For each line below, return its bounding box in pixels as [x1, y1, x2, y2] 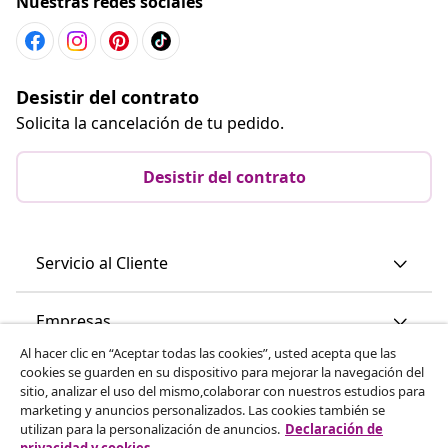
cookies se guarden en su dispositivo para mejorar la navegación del [20, 363, 424, 381]
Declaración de [285, 420, 383, 438]
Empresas [36, 309, 111, 332]
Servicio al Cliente [36, 251, 168, 274]
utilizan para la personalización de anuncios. [20, 420, 280, 438]
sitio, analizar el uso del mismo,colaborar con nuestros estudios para [20, 382, 425, 400]
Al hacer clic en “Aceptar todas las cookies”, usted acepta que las [20, 344, 396, 362]
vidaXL [36, 367, 84, 390]
